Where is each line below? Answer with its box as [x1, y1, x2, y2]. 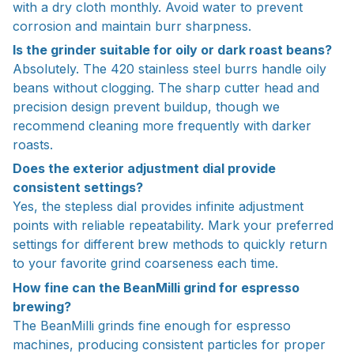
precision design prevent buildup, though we [13, 98, 280, 115]
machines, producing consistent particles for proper [13, 336, 326, 352]
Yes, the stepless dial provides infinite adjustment [13, 198, 303, 215]
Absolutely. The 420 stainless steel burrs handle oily [13, 60, 326, 77]
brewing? [13, 298, 71, 314]
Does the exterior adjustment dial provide [13, 160, 276, 177]
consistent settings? [13, 179, 143, 196]
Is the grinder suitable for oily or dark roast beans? [13, 41, 332, 58]
